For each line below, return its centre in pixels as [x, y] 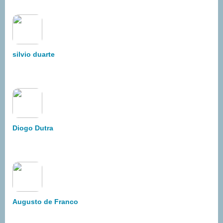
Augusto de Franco [45, 202]
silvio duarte [34, 55]
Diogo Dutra [33, 128]
